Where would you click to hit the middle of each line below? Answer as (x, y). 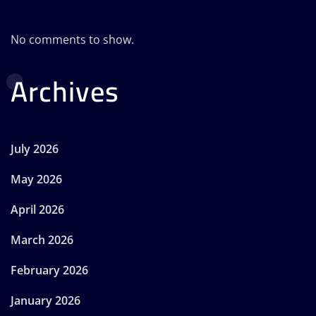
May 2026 (36, 179)
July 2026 (35, 148)
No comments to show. (72, 39)
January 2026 (45, 300)
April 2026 (37, 209)
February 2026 (49, 270)
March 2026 (42, 239)
